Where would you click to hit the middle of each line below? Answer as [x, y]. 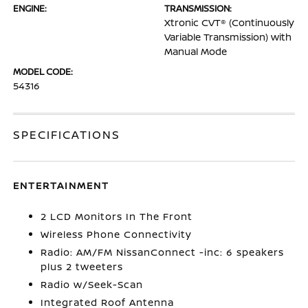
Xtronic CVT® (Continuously [229, 22]
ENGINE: [30, 8]
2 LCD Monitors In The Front [117, 216]
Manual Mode [196, 51]
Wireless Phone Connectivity [117, 234]
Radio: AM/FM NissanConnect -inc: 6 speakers [163, 252]
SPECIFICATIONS [67, 135]
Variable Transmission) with [228, 37]
